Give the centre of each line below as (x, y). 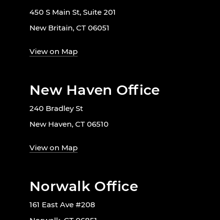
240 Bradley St (56, 108)
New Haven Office (95, 90)
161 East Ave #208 (62, 204)
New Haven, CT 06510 (69, 124)
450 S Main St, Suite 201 (73, 12)
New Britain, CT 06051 (69, 27)
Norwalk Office (84, 186)
